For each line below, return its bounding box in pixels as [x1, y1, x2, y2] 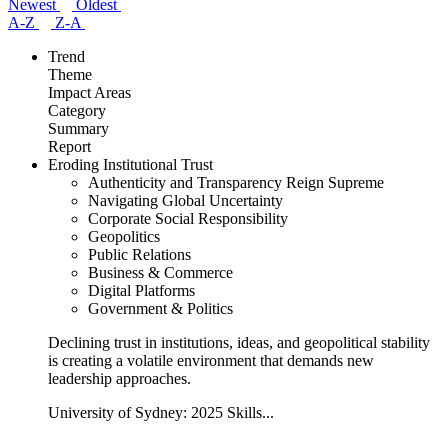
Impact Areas [48, 83, 131, 101]
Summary [48, 119, 109, 137]
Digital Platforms [88, 281, 195, 299]
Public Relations [88, 245, 191, 263]
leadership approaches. [48, 369, 191, 387]
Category [48, 101, 106, 119]
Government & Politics [88, 299, 233, 317]
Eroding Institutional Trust [48, 155, 213, 173]
